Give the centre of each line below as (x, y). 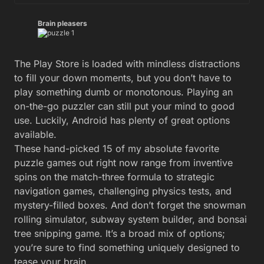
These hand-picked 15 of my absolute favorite (117, 148)
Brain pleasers (62, 23)
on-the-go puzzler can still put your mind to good (124, 106)
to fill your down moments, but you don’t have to (123, 77)
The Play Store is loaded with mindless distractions (127, 63)
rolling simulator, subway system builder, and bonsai (131, 219)
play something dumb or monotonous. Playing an (123, 92)
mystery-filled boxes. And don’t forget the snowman (130, 205)
